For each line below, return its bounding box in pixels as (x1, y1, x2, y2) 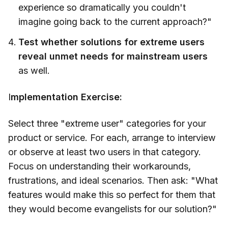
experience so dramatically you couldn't (18, 2, 186, 13)
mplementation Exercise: (11, 92, 122, 103)
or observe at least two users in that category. (8, 147, 201, 158)
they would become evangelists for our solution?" (8, 204, 217, 215)
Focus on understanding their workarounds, (8, 161, 191, 172)
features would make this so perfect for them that (8, 189, 215, 201)
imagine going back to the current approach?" (18, 16, 212, 27)
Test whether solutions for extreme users (18, 37, 205, 48)
